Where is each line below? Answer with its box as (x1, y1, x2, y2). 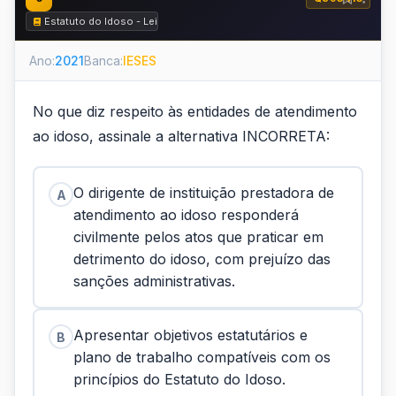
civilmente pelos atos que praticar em (73, 228, 324, 246)
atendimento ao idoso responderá (73, 206, 299, 224)
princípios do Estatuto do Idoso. (73, 370, 286, 388)
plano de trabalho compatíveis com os (73, 348, 331, 366)
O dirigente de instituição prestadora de (73, 184, 334, 202)
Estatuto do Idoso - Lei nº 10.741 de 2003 (44, 15, 246, 27)
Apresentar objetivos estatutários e (73, 326, 308, 344)
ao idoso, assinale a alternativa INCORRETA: (33, 127, 330, 145)
